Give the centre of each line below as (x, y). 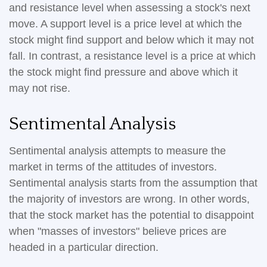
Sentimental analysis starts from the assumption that (133, 183)
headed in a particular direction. (84, 247)
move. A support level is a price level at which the (125, 24)
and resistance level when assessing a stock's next (130, 8)
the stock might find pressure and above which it (123, 72)
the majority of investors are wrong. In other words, (129, 199)
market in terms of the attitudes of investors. (113, 167)
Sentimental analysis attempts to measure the (117, 151)
